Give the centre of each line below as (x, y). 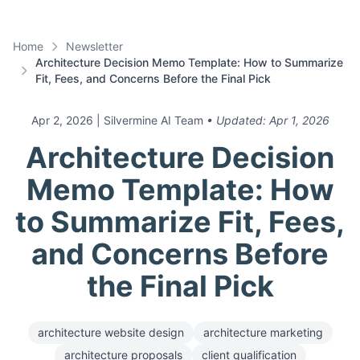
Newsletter (94, 46)
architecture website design (110, 332)
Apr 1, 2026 (299, 120)
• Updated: (237, 120)
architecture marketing (263, 332)
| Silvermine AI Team (149, 120)
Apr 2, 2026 (63, 120)
